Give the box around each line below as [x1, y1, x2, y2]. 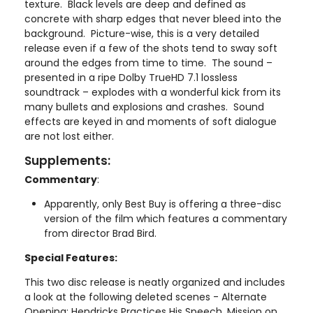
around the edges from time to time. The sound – [24, 55, 272, 70]
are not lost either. [24, 129, 114, 143]
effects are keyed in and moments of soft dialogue [24, 114, 277, 129]
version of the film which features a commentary [44, 211, 287, 226]
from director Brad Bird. [44, 226, 156, 240]
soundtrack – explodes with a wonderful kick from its [24, 85, 281, 99]
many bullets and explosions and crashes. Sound [24, 99, 264, 114]
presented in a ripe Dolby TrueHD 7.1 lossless [24, 70, 238, 85]
